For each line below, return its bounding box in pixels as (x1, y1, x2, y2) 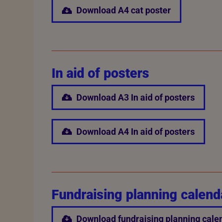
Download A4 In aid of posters (76, 126, 195, 137)
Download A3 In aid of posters (76, 92, 195, 103)
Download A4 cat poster (76, 5, 171, 16)
